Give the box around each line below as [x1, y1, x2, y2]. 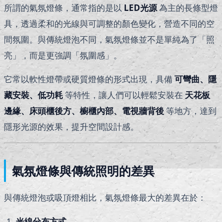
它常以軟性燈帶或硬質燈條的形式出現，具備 [4, 73, 174, 85]
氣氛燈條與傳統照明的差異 [12, 163, 155, 179]
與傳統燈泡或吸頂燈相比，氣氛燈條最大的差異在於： [4, 192, 206, 204]
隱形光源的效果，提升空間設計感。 [4, 121, 139, 133]
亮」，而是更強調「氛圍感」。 [4, 50, 122, 61]
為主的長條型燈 [157, 2, 218, 14]
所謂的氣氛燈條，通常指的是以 [4, 2, 124, 14]
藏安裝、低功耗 [4, 89, 63, 101]
